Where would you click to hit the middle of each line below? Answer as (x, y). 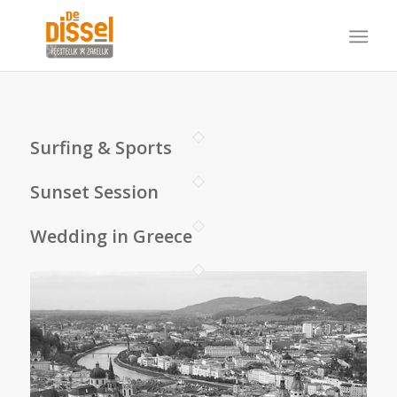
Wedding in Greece (111, 236)
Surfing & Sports (101, 148)
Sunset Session (94, 192)
